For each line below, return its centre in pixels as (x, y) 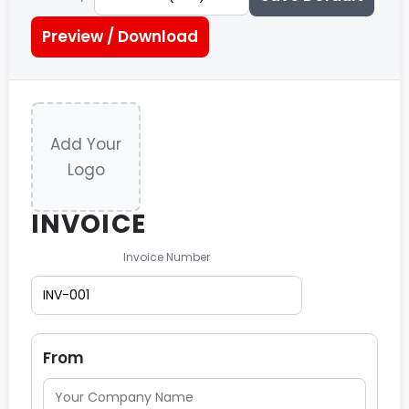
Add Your (86, 144)
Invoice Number (167, 257)
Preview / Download (120, 36)
